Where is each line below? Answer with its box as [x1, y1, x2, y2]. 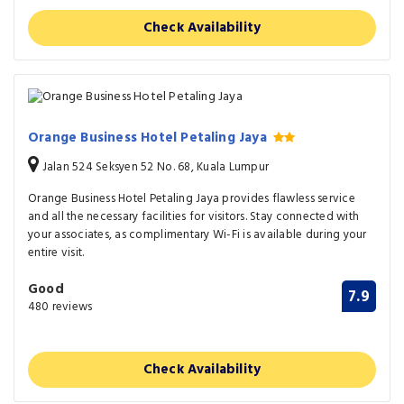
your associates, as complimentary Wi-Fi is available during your [28, 225, 367, 245]
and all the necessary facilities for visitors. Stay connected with [28, 207, 360, 227]
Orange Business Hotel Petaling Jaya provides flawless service [28, 189, 355, 209]
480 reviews [28, 298, 93, 317]
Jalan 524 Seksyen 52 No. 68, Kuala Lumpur [39, 158, 270, 178]
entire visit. [28, 243, 85, 263]
